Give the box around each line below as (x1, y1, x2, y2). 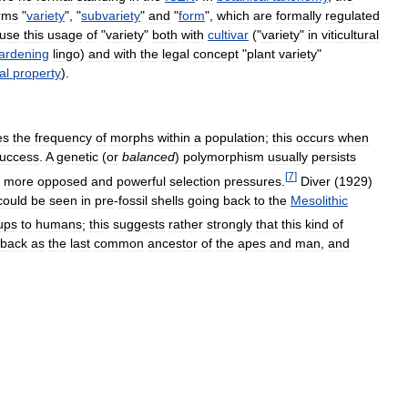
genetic (56, 148, 98, 164)
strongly (207, 217, 252, 232)
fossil (118, 192, 148, 208)
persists (311, 148, 356, 164)
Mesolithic (291, 192, 348, 208)
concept (193, 46, 239, 61)
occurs (296, 129, 334, 145)
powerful (117, 173, 166, 189)
